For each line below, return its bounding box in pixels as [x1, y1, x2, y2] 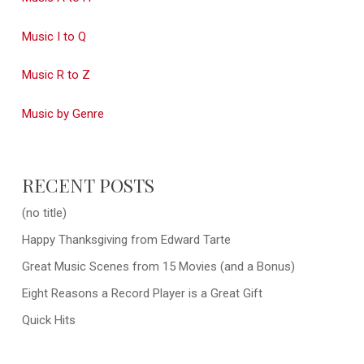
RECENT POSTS [21, 172, 154, 197]
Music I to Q [21, 28, 86, 44]
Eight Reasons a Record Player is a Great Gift [21, 285, 262, 301]
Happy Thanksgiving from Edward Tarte [21, 232, 231, 247]
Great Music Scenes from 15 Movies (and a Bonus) [21, 258, 295, 274]
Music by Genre [21, 106, 104, 121]
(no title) [21, 205, 67, 220]
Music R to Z [21, 67, 90, 83]
